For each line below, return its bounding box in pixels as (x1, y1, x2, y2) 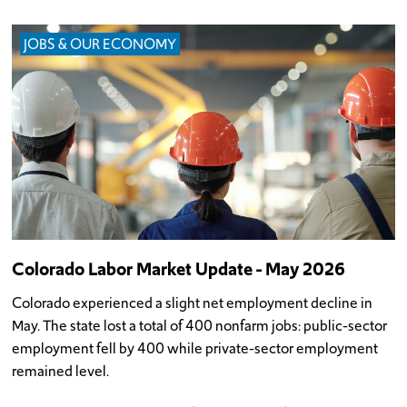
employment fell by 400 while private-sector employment (12, 337, 379, 359)
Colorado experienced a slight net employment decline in (12, 292, 373, 313)
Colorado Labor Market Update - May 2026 (12, 256, 346, 283)
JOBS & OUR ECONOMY (24, 34, 177, 55)
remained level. (12, 360, 110, 382)
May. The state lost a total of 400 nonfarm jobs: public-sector (12, 314, 388, 336)
